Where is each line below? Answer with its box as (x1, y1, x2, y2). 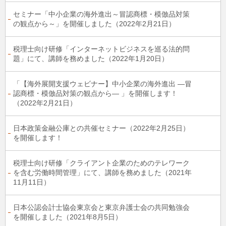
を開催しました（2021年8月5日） (13, 213, 122, 221)
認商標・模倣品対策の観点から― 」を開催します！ (13, 89, 178, 97)
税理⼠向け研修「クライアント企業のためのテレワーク (13, 159, 190, 167)
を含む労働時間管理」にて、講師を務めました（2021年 (13, 168, 192, 177)
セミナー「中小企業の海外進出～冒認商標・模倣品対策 (13, 10, 190, 18)
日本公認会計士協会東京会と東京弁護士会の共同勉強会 (13, 203, 190, 211)
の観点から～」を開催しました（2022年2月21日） (13, 20, 176, 28)
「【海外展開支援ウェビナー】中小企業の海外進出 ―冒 (13, 80, 192, 88)
